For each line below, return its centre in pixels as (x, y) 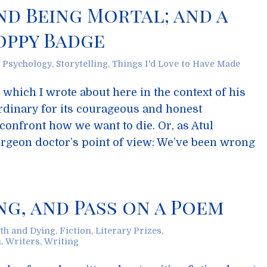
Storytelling (82, 64)
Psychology (27, 64)
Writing (61, 241)
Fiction (75, 231)
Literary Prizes (128, 231)
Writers (23, 241)
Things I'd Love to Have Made (176, 64)
